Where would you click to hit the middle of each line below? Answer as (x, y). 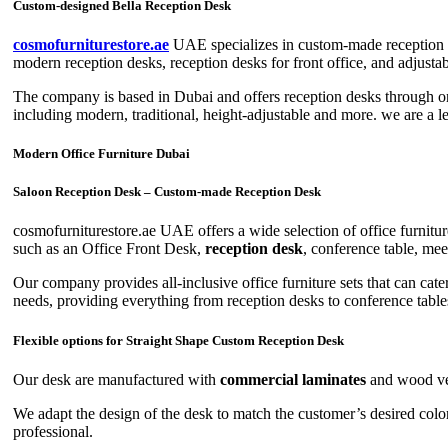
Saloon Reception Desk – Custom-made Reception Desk (167, 192)
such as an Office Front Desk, (109, 249)
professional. (53, 431)
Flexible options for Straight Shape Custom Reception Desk (178, 340)
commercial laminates (293, 379)
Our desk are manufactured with (116, 379)
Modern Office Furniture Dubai (101, 154)
